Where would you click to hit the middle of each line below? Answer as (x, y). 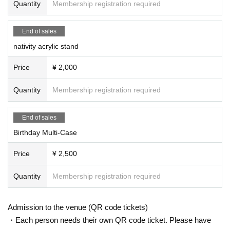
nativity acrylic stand (46, 46)
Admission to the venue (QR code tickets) (78, 207)
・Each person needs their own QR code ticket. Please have (109, 220)
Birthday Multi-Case (45, 132)
